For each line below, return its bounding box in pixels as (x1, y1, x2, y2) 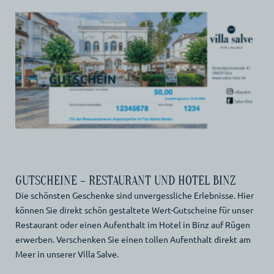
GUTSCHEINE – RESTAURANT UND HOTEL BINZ (15, 173, 235, 188)
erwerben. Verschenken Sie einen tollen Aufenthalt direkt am (15, 233, 251, 245)
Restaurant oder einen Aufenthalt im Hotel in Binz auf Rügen (15, 218, 250, 230)
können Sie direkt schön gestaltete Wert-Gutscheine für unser (15, 204, 253, 215)
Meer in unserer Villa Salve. (15, 248, 119, 259)
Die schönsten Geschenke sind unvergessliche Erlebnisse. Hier (15, 189, 254, 201)
